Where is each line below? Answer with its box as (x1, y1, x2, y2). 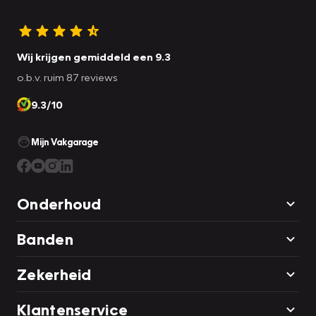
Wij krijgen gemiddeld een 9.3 (17, 49, 171, 63)
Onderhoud (17, 193, 102, 213)
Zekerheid (17, 264, 92, 284)
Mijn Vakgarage (31, 135, 99, 147)
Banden (17, 229, 73, 248)
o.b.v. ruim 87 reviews (17, 70, 118, 83)
